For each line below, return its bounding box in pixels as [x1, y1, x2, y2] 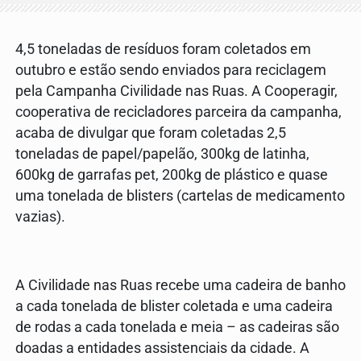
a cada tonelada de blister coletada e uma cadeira [15, 297, 333, 314]
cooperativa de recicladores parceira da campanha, [15, 104, 342, 121]
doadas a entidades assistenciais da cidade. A [15, 339, 309, 356]
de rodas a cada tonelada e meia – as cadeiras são [15, 318, 339, 335]
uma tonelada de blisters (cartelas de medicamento [15, 188, 345, 205]
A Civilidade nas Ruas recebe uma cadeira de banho [15, 276, 346, 293]
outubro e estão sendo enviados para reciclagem [15, 62, 326, 79]
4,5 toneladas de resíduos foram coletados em [15, 41, 311, 58]
